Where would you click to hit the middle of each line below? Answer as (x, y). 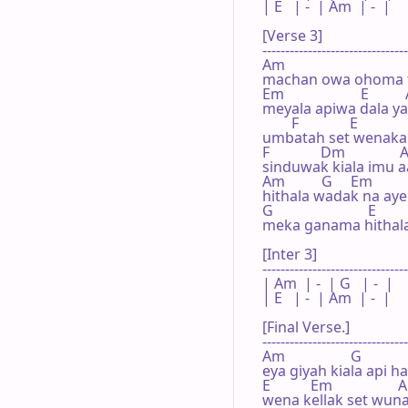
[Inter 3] (290, 254)
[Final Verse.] (306, 326)
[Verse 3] (292, 35)
